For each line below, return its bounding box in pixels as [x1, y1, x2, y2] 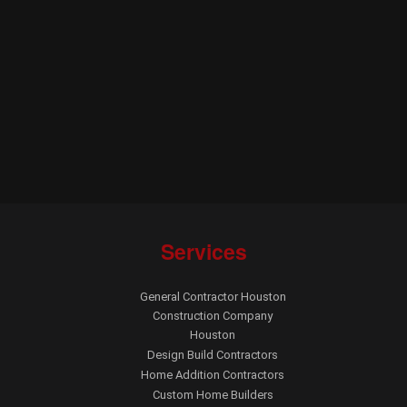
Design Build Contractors [147, 347, 278, 362]
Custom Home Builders [152, 387, 273, 402]
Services [160, 235, 247, 266]
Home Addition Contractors [141, 367, 284, 382]
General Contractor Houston [139, 289, 286, 303]
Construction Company [153, 308, 273, 323]
